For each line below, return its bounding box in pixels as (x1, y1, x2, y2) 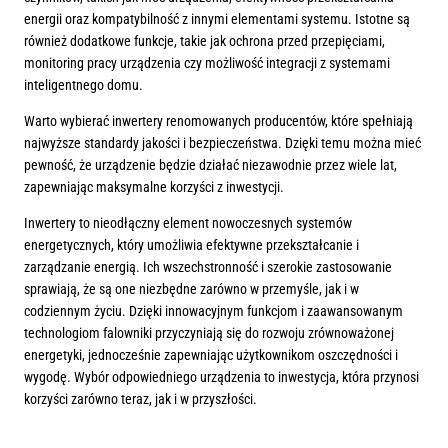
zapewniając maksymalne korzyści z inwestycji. (24, 179, 284, 196)
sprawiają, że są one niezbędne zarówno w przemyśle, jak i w (24, 281, 359, 298)
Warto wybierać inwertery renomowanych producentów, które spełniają (24, 113, 413, 130)
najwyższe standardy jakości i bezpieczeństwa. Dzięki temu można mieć (24, 135, 421, 152)
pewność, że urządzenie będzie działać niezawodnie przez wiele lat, (24, 157, 397, 174)
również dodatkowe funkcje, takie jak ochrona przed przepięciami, (24, 33, 385, 50)
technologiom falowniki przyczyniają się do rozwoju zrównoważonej (24, 325, 394, 342)
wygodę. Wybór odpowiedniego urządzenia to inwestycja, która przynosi (24, 369, 419, 386)
